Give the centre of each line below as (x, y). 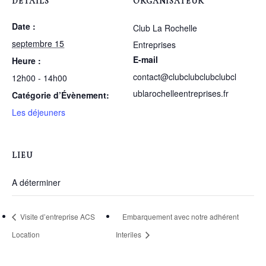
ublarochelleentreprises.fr (181, 93)
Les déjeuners (39, 112)
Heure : (26, 60)
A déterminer (36, 182)
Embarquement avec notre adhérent (181, 217)
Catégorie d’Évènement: (61, 95)
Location (26, 235)
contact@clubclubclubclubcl (185, 76)
